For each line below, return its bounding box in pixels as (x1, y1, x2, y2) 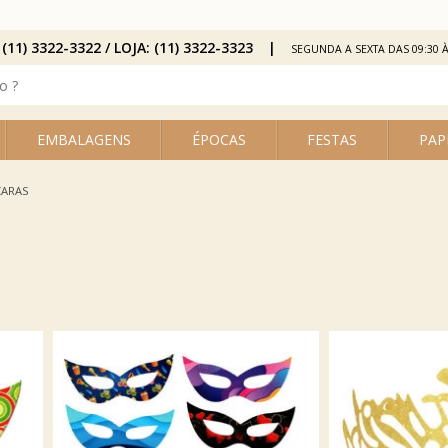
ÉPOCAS (191, 130, 246, 149)
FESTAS (307, 130, 358, 149)
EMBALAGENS (36, 130, 131, 149)
